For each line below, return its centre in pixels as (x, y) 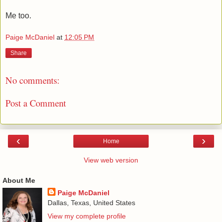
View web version (111, 160)
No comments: (32, 80)
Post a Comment (36, 103)
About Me (19, 180)
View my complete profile (86, 216)
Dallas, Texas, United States (91, 202)
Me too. (18, 16)
